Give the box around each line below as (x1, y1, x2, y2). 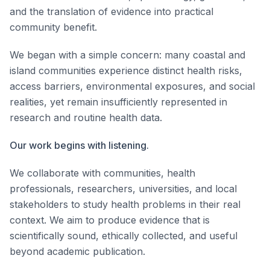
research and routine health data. (10, 111, 162, 124)
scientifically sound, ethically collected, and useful (10, 230, 237, 242)
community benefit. (10, 21, 97, 33)
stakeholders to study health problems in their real (10, 198, 240, 210)
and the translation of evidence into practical (10, 5, 213, 17)
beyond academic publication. (10, 245, 145, 257)
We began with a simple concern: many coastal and (10, 49, 245, 61)
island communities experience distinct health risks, (10, 64, 242, 77)
